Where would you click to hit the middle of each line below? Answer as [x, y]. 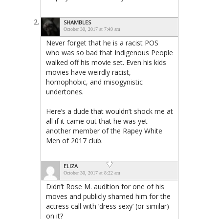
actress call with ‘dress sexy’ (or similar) [108, 206]
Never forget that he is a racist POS [102, 43]
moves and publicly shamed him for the [108, 197]
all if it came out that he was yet [97, 121]
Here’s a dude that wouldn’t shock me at [109, 111]
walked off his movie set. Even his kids [106, 63]
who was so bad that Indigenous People [109, 53]
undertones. [65, 92]
